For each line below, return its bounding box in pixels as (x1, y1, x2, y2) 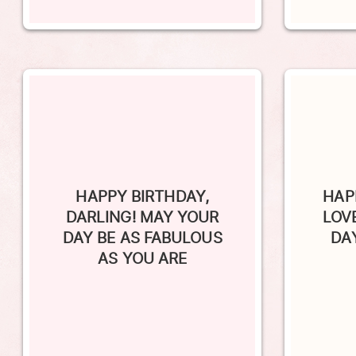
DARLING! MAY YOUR (65, 184, 219, 207)
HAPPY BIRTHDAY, (75, 163, 209, 186)
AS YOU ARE (98, 225, 188, 248)
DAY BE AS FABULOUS (62, 204, 222, 227)
